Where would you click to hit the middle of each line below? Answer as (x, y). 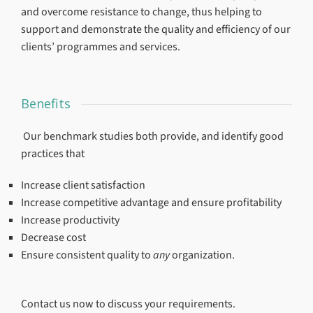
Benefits (46, 103)
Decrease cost (53, 237)
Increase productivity (70, 220)
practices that (53, 153)
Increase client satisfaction (83, 185)
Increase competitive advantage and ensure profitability (151, 202)
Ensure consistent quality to (87, 255)
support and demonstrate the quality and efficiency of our (156, 29)
